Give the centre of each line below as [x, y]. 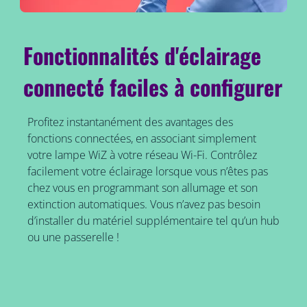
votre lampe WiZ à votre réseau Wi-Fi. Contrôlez [142, 155]
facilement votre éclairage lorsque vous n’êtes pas [147, 172]
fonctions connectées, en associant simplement [142, 139]
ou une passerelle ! [73, 237]
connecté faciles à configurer [153, 87]
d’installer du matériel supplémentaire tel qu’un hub [153, 221]
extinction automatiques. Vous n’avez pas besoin [144, 205]
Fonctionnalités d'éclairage [143, 56]
